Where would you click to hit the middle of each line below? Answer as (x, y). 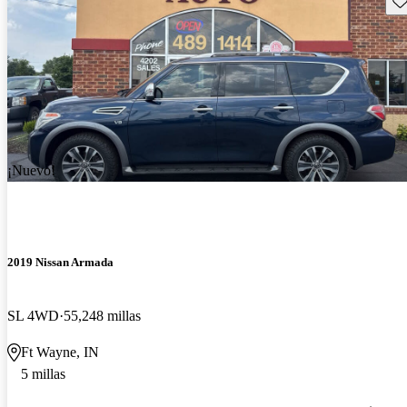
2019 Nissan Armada (60, 262)
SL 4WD (33, 315)
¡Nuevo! (31, 171)
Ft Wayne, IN (60, 352)
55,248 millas (102, 315)
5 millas (43, 373)
